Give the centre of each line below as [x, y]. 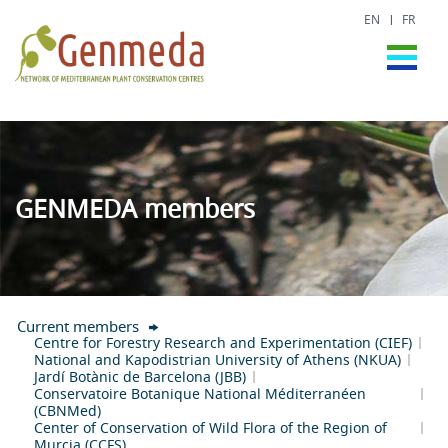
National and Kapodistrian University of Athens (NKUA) [217, 359]
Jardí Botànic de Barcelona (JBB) [140, 376]
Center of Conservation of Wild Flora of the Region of [210, 427]
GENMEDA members [135, 208]
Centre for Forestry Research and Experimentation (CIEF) [223, 342]
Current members [78, 325]
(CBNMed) [67, 410]
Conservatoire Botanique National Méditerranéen [200, 393]
